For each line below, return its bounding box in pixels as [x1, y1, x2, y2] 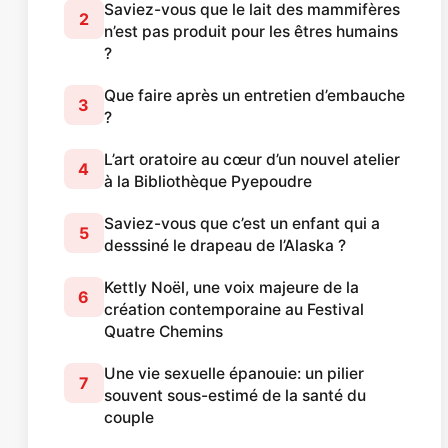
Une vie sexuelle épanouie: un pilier [103, 363, 364, 383]
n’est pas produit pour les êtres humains [103, 21, 398, 41]
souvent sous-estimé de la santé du [103, 385, 366, 405]
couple [103, 407, 154, 427]
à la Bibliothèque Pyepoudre [103, 171, 312, 191]
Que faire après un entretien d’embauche [103, 85, 405, 105]
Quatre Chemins [103, 321, 223, 341]
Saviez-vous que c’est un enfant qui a [103, 213, 380, 233]
